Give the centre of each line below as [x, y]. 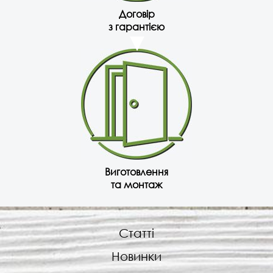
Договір [136, 14]
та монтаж [136, 185]
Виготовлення [136, 172]
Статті [136, 233]
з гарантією [136, 27]
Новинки [136, 257]
